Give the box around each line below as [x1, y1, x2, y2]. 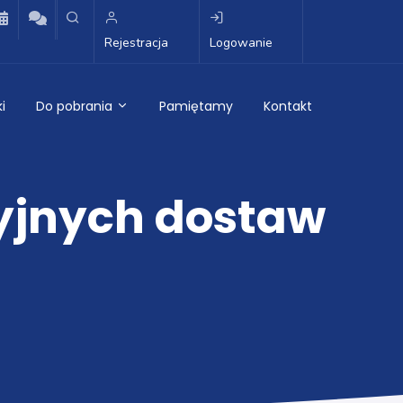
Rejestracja [104, 34, 168, 51]
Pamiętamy [159, 97, 233, 115]
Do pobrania [36, 97, 116, 115]
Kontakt [264, 97, 312, 115]
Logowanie [209, 34, 273, 51]
